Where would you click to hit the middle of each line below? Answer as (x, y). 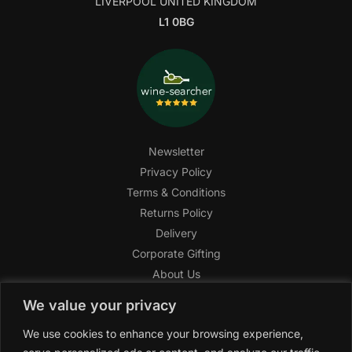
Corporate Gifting (176, 254)
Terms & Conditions (176, 192)
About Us (176, 274)
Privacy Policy (176, 172)
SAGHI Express (176, 335)
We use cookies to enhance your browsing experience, (163, 333)
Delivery (176, 233)
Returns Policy (176, 213)
